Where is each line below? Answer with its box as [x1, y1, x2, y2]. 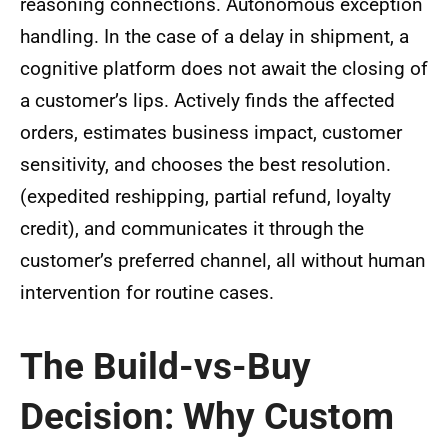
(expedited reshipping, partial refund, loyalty [20, 185, 391, 209]
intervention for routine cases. [20, 281, 274, 305]
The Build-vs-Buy [20, 345, 311, 389]
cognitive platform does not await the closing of [20, 57, 428, 81]
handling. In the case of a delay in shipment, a [20, 25, 409, 49]
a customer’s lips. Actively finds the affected [20, 89, 395, 113]
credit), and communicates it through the [20, 217, 364, 241]
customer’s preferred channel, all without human [20, 249, 426, 273]
